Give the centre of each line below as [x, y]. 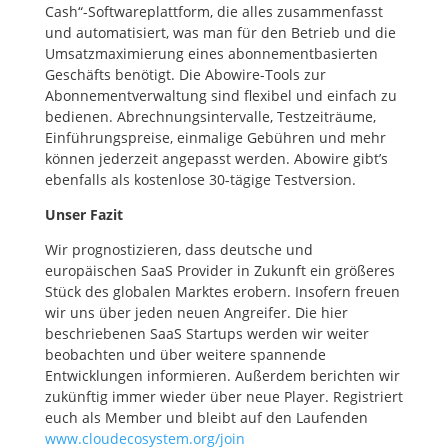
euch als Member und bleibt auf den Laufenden [206, 417]
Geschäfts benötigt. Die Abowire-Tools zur [185, 74]
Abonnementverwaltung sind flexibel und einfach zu [220, 95]
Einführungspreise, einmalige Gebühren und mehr [215, 137]
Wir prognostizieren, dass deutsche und [178, 249]
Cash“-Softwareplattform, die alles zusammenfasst [213, 11]
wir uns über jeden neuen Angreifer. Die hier [196, 312]
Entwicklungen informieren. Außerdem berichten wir [222, 375]
